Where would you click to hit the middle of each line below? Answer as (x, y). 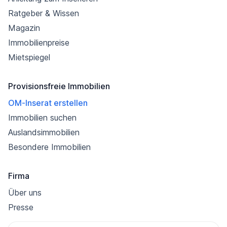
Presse (21, 207)
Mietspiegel (29, 57)
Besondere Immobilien (49, 147)
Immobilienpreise (39, 43)
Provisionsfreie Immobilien (59, 86)
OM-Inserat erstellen (48, 103)
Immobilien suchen (42, 118)
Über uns (25, 193)
